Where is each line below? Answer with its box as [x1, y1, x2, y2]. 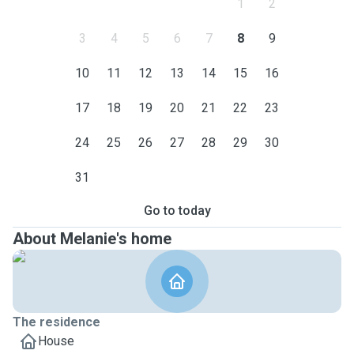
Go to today [143, 203, 211, 218]
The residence [13, 314, 100, 330]
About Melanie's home [13, 229, 171, 248]
